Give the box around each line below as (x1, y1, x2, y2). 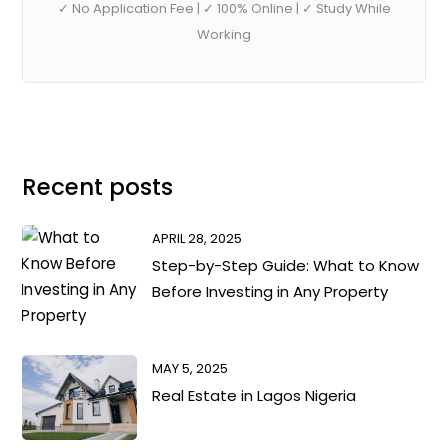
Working (197, 25, 251, 45)
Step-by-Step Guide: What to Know (152, 254, 420, 276)
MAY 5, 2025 (152, 358, 229, 378)
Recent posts (22, 171, 174, 204)
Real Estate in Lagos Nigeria (152, 384, 357, 406)
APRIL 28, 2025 (152, 228, 243, 248)
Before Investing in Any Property (152, 280, 389, 302)
